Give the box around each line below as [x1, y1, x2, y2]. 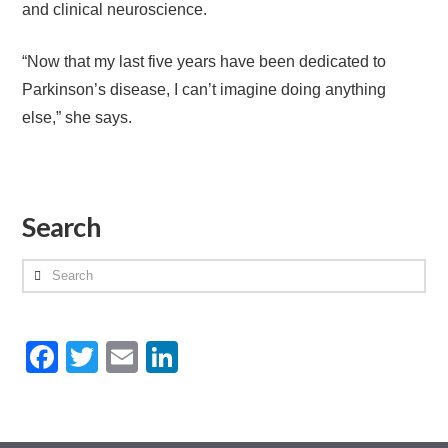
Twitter [98, 339, 194, 376]
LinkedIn [178, 339, 301, 376]
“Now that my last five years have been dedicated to [22, 53, 387, 70]
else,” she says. [22, 109, 133, 126]
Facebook [58, 339, 201, 376]
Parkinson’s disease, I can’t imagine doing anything [22, 81, 387, 98]
